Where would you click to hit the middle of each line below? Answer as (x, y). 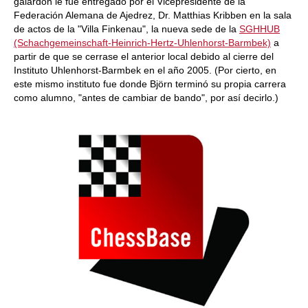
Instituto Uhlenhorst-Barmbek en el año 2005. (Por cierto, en (145, 70)
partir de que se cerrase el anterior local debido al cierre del (144, 56)
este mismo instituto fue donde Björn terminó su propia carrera (150, 84)
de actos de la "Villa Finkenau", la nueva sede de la (126, 29)
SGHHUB (260, 29)
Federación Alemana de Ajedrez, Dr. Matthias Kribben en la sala (153, 15)
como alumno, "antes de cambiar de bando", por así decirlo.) (146, 98)
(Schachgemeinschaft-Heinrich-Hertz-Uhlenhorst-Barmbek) (142, 43)
